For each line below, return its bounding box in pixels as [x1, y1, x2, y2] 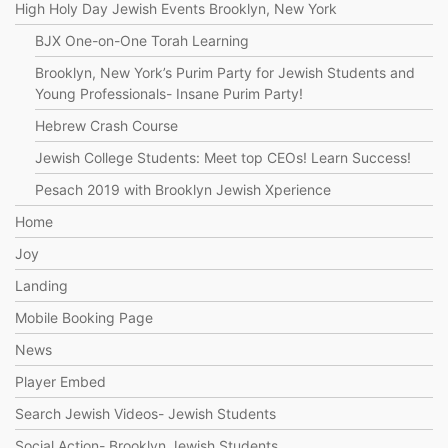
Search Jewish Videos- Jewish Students [15, 405, 276, 422]
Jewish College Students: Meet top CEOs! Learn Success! [35, 149, 411, 166]
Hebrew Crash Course [35, 117, 178, 134]
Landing [15, 277, 68, 294]
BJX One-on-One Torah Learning [35, 32, 249, 49]
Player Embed [15, 373, 106, 390]
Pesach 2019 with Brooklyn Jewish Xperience [35, 181, 331, 198]
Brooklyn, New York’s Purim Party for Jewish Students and [35, 64, 415, 81]
